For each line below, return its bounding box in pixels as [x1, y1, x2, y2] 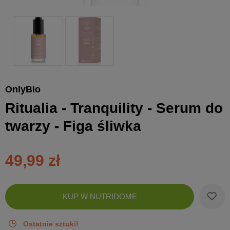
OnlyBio [5, 84, 41, 94]
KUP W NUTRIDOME [62, 192, 137, 201]
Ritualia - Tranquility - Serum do [5, 100, 223, 116]
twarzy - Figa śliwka [5, 118, 141, 134]
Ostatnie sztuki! [23, 219, 79, 228]
